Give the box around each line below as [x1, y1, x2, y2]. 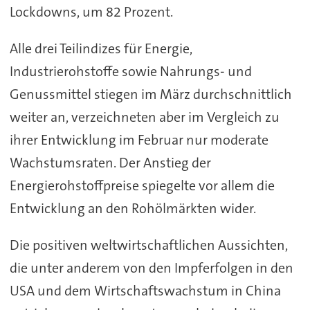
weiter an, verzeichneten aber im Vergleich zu [9, 108, 280, 127]
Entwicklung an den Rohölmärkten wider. [9, 199, 256, 218]
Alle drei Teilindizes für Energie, [9, 39, 192, 58]
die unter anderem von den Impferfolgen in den [9, 259, 293, 277]
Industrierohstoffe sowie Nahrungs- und [9, 62, 252, 81]
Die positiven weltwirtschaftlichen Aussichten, [9, 236, 288, 255]
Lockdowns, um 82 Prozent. [9, 3, 173, 21]
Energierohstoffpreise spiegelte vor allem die [9, 176, 275, 195]
